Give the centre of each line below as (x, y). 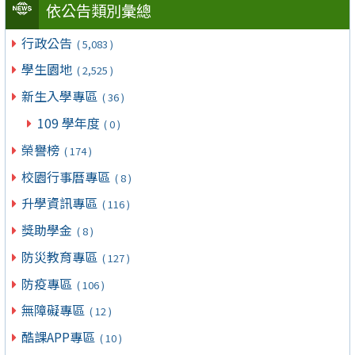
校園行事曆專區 (68, 176)
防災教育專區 (61, 256)
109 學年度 (70, 122)
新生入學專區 (61, 96)
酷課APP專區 (60, 337)
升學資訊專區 (61, 203)
